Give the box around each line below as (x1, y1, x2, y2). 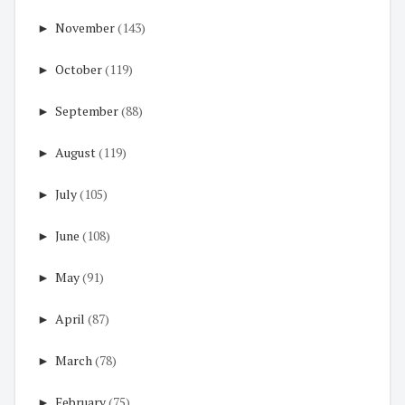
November (55, 19, 115, 37)
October (55, 61, 102, 79)
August (55, 144, 96, 162)
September (55, 102, 118, 120)
